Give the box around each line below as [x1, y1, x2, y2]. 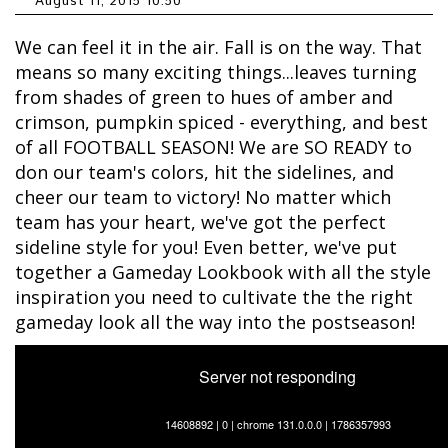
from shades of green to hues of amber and [15, 85, 393, 110]
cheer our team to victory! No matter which [15, 185, 391, 210]
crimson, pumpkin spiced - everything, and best [15, 110, 428, 135]
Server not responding [199, 365, 356, 389]
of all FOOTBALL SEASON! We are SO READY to [15, 135, 412, 160]
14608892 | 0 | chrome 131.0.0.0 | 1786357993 [164, 416, 391, 433]
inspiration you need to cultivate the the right [15, 285, 413, 310]
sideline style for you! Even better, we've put [15, 235, 397, 260]
